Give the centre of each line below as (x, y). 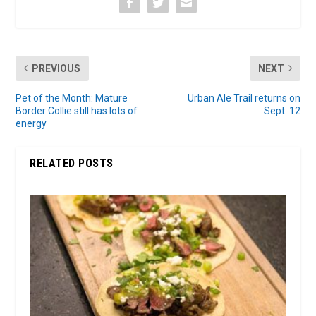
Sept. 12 (282, 110)
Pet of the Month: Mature (72, 98)
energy (31, 123)
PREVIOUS (56, 68)
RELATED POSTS (72, 163)
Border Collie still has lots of (77, 110)
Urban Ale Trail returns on (244, 98)
